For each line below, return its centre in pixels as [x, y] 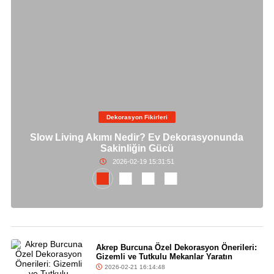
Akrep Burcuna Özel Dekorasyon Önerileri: [176, 248]
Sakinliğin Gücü [137, 149]
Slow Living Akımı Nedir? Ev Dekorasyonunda [137, 138]
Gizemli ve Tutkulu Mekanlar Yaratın [164, 257]
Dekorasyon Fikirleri [137, 117]
